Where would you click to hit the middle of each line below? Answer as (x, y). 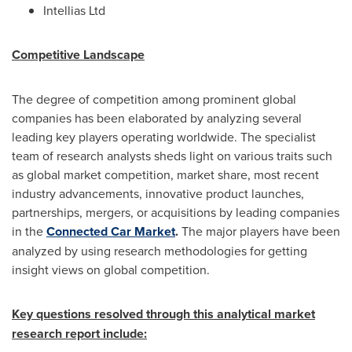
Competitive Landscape (78, 55)
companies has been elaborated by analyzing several (157, 118)
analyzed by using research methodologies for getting (159, 251)
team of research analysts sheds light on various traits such (172, 156)
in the (29, 231)
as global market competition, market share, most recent (165, 174)
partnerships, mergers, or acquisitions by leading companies (176, 212)
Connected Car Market (111, 231)
